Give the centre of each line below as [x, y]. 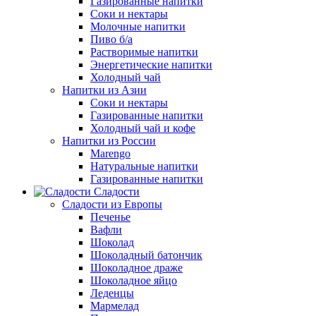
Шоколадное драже [136, 268]
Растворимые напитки [144, 52]
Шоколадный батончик [146, 255]
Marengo [110, 153]
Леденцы [112, 293]
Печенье [110, 217]
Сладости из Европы [112, 204]
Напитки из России [109, 141]
